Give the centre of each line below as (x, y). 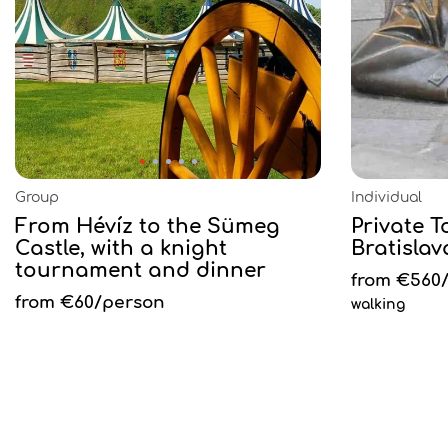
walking (378, 304)
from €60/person (90, 302)
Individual (386, 197)
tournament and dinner (140, 270)
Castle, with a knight (121, 248)
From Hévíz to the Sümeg (147, 226)
